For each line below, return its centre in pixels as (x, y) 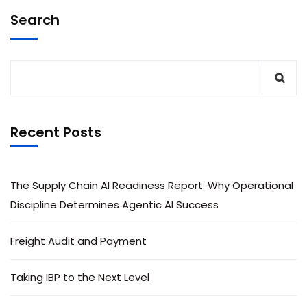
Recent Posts (56, 132)
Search (35, 20)
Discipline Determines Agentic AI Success (114, 204)
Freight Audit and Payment (78, 241)
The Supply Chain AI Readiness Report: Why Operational (152, 185)
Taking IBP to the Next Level (80, 277)
